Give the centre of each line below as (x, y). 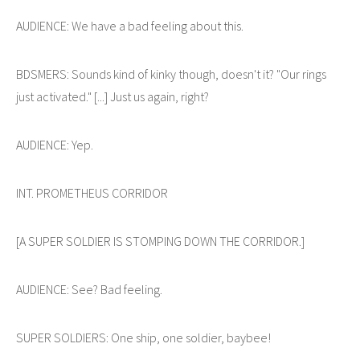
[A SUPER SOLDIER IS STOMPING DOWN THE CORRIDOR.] (160, 241)
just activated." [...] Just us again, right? (112, 96)
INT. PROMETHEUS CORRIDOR (92, 192)
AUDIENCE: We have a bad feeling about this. (130, 25)
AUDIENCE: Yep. (55, 144)
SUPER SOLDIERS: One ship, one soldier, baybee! (143, 337)
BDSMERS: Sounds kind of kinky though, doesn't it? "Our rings (171, 74)
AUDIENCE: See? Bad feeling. (89, 289)
